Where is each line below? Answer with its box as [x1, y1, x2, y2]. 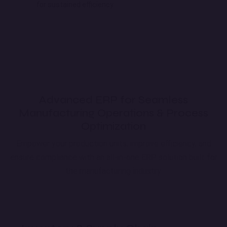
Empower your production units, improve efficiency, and [16, 138, 211, 148]
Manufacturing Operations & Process [19, 106, 208, 120]
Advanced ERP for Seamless [39, 93, 188, 106]
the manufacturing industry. [65, 166, 162, 176]
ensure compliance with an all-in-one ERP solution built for [10, 152, 217, 162]
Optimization [81, 119, 146, 133]
